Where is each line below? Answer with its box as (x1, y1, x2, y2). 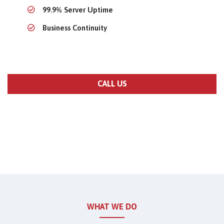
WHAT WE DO (87, 202, 137, 211)
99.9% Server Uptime (42, 5, 113, 14)
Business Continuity (42, 23, 107, 32)
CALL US (97, 79, 127, 88)
